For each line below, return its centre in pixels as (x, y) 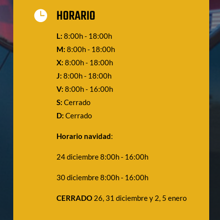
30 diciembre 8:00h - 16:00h (102, 177)
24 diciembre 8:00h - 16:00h (102, 156)
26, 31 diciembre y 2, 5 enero (141, 198)
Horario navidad (83, 136)
